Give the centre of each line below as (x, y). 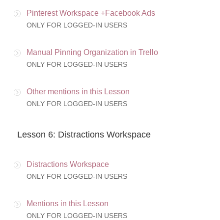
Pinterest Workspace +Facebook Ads (91, 13)
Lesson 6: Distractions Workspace (84, 135)
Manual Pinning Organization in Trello (92, 53)
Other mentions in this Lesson (78, 92)
